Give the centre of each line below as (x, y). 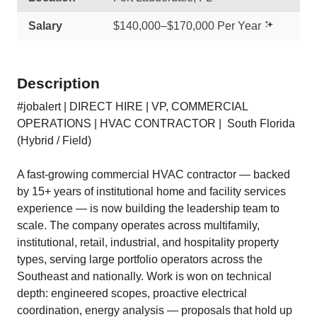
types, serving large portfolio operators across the (140, 259)
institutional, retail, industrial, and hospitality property (148, 242)
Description (58, 83)
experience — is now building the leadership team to (148, 208)
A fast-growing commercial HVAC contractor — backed (154, 174)
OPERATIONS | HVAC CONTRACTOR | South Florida (156, 123)
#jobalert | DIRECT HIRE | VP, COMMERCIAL (132, 106)
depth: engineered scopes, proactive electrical (132, 293)
